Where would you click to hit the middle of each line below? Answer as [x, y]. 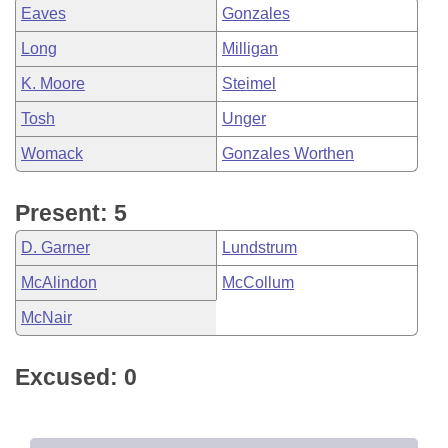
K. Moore [53, 83]
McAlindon [59, 282]
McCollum [258, 282]
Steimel [249, 83]
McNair [46, 317]
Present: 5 [71, 213]
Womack [52, 153]
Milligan [250, 48]
